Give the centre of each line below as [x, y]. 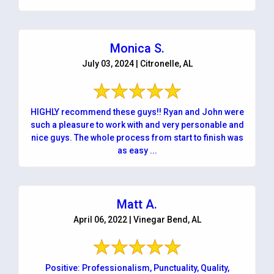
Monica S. [137, 48]
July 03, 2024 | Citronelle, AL [137, 63]
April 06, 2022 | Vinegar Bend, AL [137, 219]
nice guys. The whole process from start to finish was [137, 137]
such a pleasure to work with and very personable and [137, 124]
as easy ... [137, 150]
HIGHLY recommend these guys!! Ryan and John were [97, 112]
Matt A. [137, 204]
